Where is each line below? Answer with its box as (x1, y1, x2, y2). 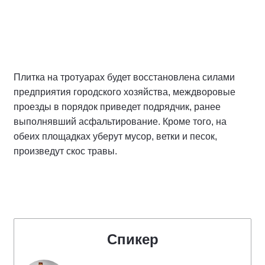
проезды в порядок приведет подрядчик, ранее (14, 101, 221, 112)
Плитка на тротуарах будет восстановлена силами (14, 72, 235, 82)
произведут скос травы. (14, 146, 117, 156)
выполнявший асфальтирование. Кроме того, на (14, 116, 227, 127)
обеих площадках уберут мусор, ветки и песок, (14, 131, 217, 141)
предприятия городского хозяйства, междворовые (14, 86, 235, 97)
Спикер (106, 231, 159, 247)
